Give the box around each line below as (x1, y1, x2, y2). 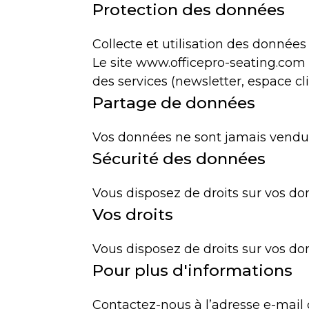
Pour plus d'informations (92, 260, 293, 280)
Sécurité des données (92, 148, 266, 168)
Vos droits (92, 204, 174, 224)
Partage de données (92, 92, 256, 112)
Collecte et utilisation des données (92, 36, 307, 52)
